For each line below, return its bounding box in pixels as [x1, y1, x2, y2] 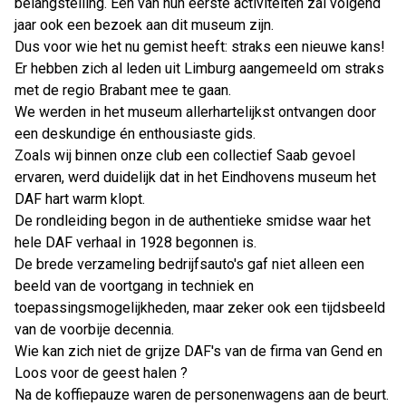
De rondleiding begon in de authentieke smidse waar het [14, 212, 371, 229]
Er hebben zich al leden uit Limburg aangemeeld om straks [14, 60, 384, 77]
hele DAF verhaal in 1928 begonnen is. [14, 234, 256, 251]
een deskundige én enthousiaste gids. [14, 125, 256, 142]
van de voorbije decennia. [14, 321, 174, 338]
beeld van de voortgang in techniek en [14, 277, 254, 295]
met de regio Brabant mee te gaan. [14, 82, 231, 99]
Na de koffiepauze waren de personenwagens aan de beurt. [14, 386, 389, 403]
